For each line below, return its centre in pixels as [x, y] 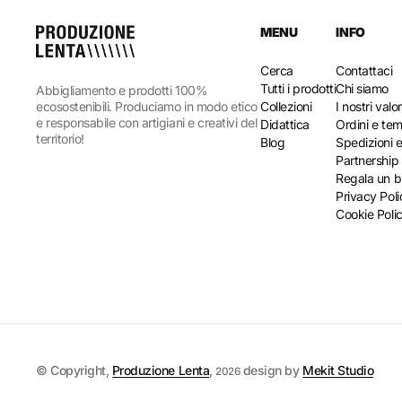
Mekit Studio [338, 371]
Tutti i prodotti [298, 89]
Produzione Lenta [161, 371]
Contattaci [364, 71]
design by [272, 371]
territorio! [60, 139]
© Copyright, [73, 371]
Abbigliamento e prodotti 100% [122, 91]
